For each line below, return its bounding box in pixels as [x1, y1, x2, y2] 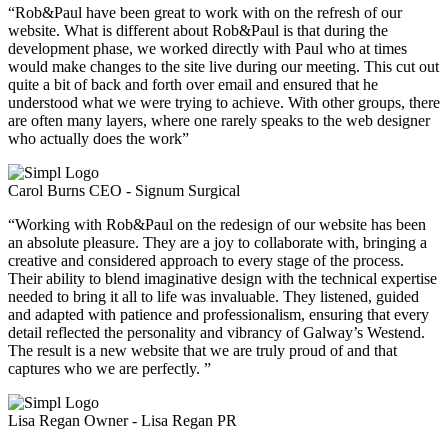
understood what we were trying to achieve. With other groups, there [8, 93, 440, 111]
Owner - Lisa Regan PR [84, 411, 237, 429]
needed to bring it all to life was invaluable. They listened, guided [8, 287, 419, 305]
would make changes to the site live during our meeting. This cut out [8, 57, 439, 75]
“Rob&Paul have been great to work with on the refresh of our [8, 3, 402, 21]
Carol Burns [8, 181, 85, 199]
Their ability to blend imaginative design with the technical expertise [8, 269, 437, 287]
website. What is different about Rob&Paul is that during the [8, 21, 388, 39]
